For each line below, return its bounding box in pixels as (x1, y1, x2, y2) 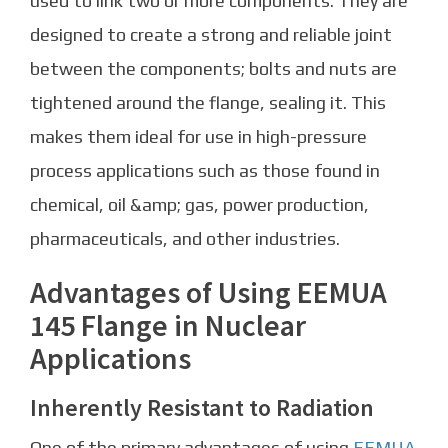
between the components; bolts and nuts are (30, 57, 397, 79)
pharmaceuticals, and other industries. (30, 227, 340, 249)
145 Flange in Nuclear (30, 305, 306, 344)
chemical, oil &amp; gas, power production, (30, 193, 369, 215)
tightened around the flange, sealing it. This (30, 91, 386, 113)
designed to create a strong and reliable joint (30, 23, 392, 45)
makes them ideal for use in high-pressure (30, 125, 367, 147)
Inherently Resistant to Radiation (30, 391, 374, 423)
